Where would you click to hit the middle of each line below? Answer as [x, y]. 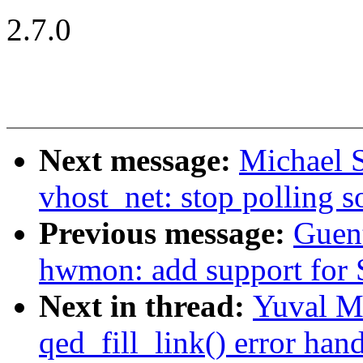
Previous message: [166, 233]
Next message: [139, 160]
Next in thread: [146, 306]
